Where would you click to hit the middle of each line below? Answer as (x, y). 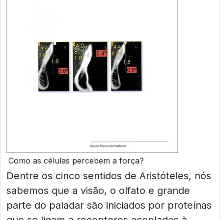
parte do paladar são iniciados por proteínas (109, 205)
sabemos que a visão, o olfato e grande (98, 191)
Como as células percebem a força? (76, 161)
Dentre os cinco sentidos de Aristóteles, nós (109, 176)
